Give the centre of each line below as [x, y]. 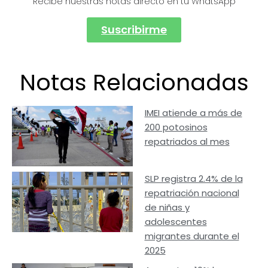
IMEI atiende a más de [193, 113]
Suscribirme [134, 30]
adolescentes [176, 222]
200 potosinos [176, 127]
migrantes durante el [192, 236]
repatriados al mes [187, 142]
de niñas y [167, 208]
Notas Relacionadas [134, 83]
